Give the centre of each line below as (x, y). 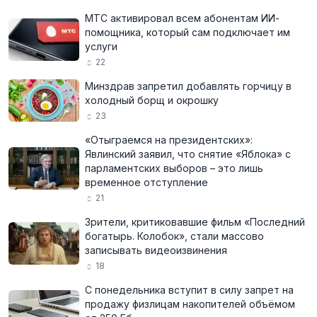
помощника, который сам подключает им (188, 32)
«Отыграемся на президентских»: (169, 140)
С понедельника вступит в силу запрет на (189, 290)
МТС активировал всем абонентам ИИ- (182, 18)
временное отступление (146, 182)
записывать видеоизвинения (156, 250)
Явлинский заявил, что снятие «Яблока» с (188, 154)
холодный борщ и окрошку (152, 100)
